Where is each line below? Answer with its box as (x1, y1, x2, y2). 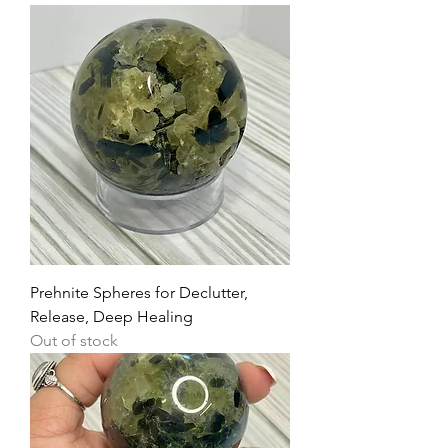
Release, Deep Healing (30, 307, 193, 327)
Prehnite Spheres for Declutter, (30, 283, 248, 303)
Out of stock (30, 331, 118, 351)
